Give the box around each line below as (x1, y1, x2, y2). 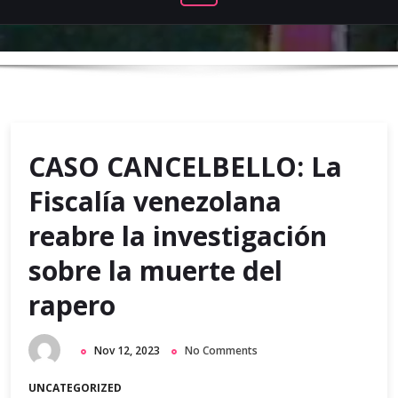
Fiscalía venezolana (28, 183, 282, 219)
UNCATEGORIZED (28, 380, 122, 396)
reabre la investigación (28, 218, 327, 254)
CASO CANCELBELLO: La (28, 148, 342, 185)
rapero (28, 287, 115, 323)
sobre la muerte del (28, 252, 283, 289)
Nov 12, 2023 (94, 343, 160, 358)
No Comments (185, 343, 258, 358)
